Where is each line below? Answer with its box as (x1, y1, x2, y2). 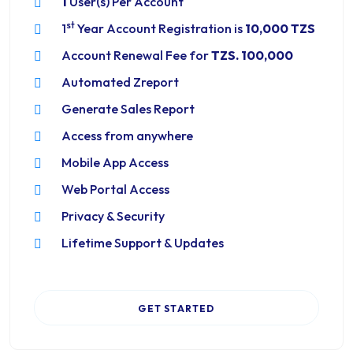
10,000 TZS (245, 20, 315, 36)
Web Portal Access (61, 181, 169, 197)
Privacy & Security (61, 208, 165, 224)
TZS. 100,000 (211, 47, 293, 63)
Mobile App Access (61, 154, 169, 170)
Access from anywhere (61, 128, 193, 143)
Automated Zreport (61, 74, 179, 90)
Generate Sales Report (61, 101, 195, 117)
